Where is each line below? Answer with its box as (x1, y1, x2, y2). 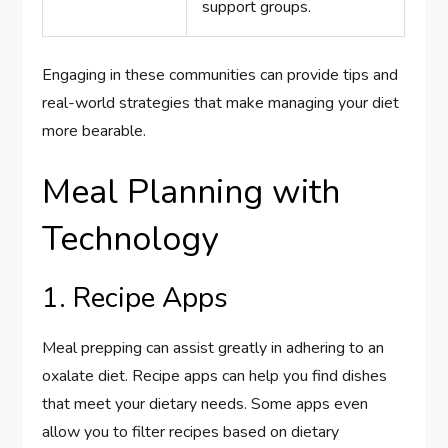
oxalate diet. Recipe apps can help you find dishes (42, 364, 388, 387)
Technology (42, 215, 219, 262)
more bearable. (42, 119, 147, 142)
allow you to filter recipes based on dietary (42, 420, 340, 443)
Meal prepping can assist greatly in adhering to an (42, 336, 385, 359)
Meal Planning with (42, 168, 341, 215)
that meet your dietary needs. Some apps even (42, 392, 369, 415)
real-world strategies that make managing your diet (42, 91, 400, 114)
